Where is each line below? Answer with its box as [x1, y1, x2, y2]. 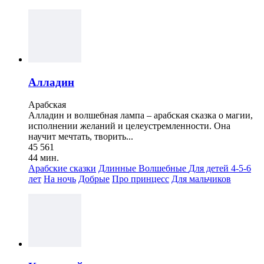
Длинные [98, 163, 138, 174]
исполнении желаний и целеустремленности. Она [28, 121, 230, 131]
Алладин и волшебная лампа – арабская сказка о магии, [28, 110, 253, 121]
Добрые [78, 174, 110, 184]
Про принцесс [112, 174, 169, 184]
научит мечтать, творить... [28, 131, 133, 142]
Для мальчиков [171, 174, 231, 184]
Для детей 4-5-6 [189, 163, 251, 174]
